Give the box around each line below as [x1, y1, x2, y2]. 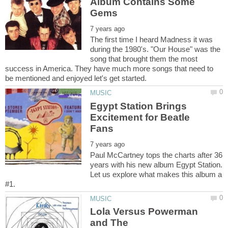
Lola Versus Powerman [90, 206, 198, 217]
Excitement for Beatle [90, 111, 190, 123]
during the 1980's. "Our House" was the [90, 45, 221, 54]
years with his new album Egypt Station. [90, 160, 223, 169]
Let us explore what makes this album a [90, 169, 222, 179]
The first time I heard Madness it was [90, 35, 213, 44]
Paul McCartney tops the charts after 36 [90, 150, 223, 159]
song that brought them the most [90, 54, 198, 64]
